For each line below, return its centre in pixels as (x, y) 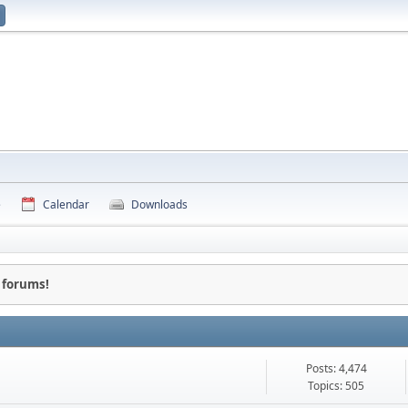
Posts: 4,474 (336, 369)
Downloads (159, 204)
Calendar (66, 204)
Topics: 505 (337, 386)
